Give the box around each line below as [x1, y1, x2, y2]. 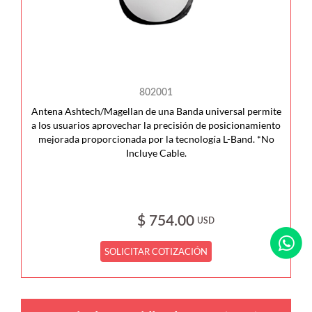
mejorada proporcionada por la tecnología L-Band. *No [38, 133, 274, 145]
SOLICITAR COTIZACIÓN [104, 246, 208, 257]
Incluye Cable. [125, 147, 187, 159]
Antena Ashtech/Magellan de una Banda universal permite [31, 105, 281, 117]
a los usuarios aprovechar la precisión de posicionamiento [31, 119, 281, 131]
